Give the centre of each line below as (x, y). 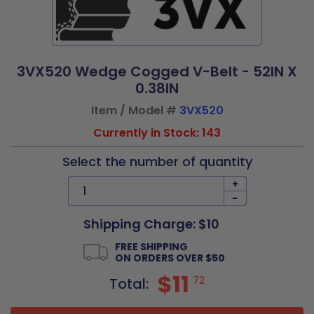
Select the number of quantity (157, 162)
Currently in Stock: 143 (157, 133)
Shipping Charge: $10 (151, 224)
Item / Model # (135, 110)
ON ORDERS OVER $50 (170, 258)
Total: (131, 284)
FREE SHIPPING (151, 247)
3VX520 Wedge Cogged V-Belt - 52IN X (157, 71)
